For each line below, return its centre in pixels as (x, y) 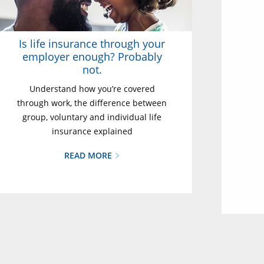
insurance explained (92, 131)
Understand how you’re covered (92, 89)
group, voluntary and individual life (92, 117)
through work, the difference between (92, 103)
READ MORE (89, 155)
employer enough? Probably (92, 57)
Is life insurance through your (92, 44)
